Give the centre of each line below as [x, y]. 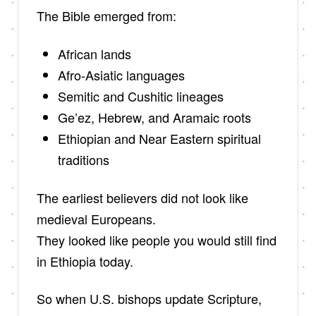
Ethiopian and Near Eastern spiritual [159, 138]
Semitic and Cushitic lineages [140, 96]
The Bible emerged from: [106, 16]
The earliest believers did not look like [142, 197]
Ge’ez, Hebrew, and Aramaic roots [154, 117]
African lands [94, 53]
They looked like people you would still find [156, 239]
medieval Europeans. [96, 218]
